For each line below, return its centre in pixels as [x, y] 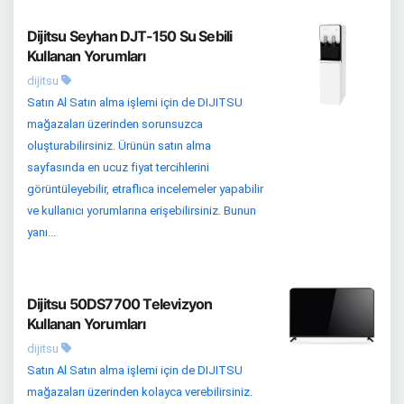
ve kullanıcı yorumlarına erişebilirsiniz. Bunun [142, 211]
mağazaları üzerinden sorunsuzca [115, 124]
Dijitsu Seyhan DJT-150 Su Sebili [130, 37]
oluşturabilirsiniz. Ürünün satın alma [119, 146]
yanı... [41, 233]
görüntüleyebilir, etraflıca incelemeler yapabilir [145, 189]
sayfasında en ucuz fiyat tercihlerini [118, 168]
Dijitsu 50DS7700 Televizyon [120, 304]
